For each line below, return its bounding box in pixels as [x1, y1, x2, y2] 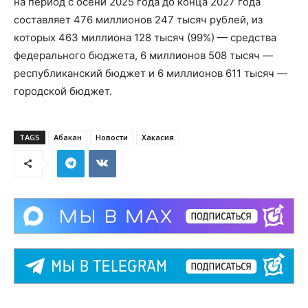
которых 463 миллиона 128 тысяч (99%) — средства [14, 30, 276, 44]
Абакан [54, 131, 82, 142]
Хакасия [142, 131, 174, 142]
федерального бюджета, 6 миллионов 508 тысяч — [14, 48, 273, 62]
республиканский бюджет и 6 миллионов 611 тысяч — [14, 66, 287, 80]
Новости [96, 131, 128, 142]
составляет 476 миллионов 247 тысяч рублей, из [14, 12, 263, 26]
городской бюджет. [14, 84, 112, 98]
